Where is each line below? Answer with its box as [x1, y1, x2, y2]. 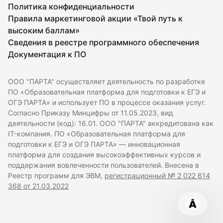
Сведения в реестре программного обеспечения [8, 37, 199, 48]
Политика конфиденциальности [8, 1, 134, 12]
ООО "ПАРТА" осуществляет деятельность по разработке [8, 77, 205, 86]
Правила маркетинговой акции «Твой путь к [8, 13, 183, 24]
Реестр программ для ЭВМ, [8, 171, 105, 180]
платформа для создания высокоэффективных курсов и [8, 150, 201, 159]
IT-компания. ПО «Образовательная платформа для [8, 129, 185, 138]
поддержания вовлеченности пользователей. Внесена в [8, 161, 199, 170]
